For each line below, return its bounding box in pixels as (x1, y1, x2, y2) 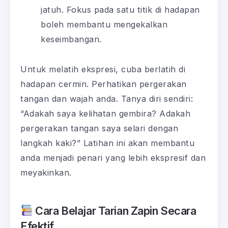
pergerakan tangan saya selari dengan (20, 123, 178, 133)
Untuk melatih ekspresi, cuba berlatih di (20, 64, 185, 74)
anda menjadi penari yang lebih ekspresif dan (20, 152, 206, 163)
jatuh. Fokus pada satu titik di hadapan (41, 4, 200, 15)
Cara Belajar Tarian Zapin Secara (33, 204, 196, 217)
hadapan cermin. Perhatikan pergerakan (20, 78, 187, 89)
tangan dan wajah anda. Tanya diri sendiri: (20, 93, 193, 104)
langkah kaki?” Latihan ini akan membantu (20, 137, 194, 148)
